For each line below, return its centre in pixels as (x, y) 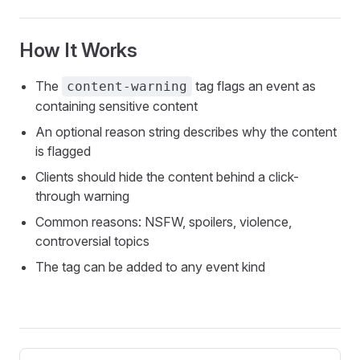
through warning (82, 196)
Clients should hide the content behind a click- (167, 177)
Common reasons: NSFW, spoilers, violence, (164, 222)
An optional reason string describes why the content (186, 132)
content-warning (127, 86)
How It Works (78, 50)
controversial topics (92, 241)
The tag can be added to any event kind (150, 267)
